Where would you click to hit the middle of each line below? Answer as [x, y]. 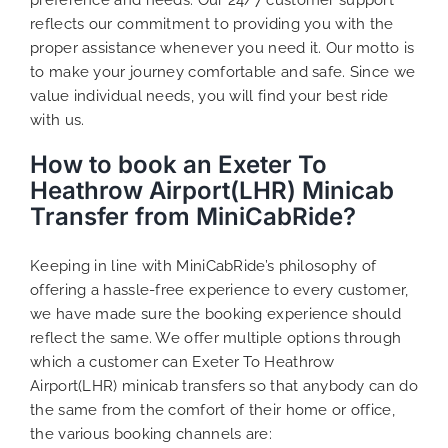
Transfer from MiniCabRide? [193, 216]
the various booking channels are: [151, 433]
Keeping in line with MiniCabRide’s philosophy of [203, 265]
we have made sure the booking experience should [216, 313]
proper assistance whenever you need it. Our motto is [222, 47]
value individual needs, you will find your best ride [209, 95]
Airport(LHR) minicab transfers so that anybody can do [224, 385]
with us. [57, 119]
